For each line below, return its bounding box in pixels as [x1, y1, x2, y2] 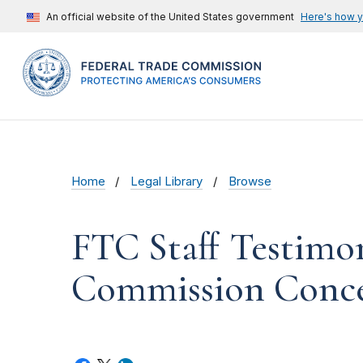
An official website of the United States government [46, 11, 294, 23]
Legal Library [130, 174, 203, 190]
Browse [228, 174, 271, 190]
